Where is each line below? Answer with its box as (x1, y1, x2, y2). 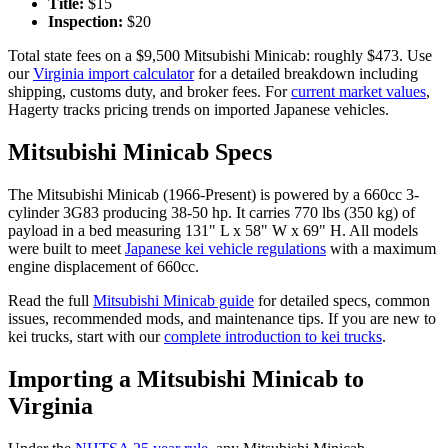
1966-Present (168, 185, 251, 203)
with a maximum (330, 239, 436, 257)
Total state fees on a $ (8, 46, 144, 64)
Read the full (8, 291, 89, 309)
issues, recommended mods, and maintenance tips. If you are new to (8, 309, 436, 327)
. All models (342, 221, 418, 239)
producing (99, 203, 171, 221)
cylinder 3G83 (8, 203, 99, 221)
